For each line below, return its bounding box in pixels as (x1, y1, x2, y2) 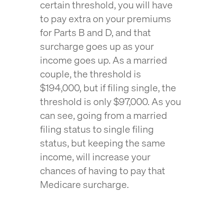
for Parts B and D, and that (39, 26, 151, 39)
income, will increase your (39, 150, 150, 163)
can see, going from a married (39, 109, 167, 122)
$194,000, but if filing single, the (39, 81, 176, 94)
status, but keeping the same (39, 136, 165, 149)
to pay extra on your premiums (39, 12, 171, 25)
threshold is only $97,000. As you (39, 95, 181, 108)
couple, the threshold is (39, 67, 141, 80)
